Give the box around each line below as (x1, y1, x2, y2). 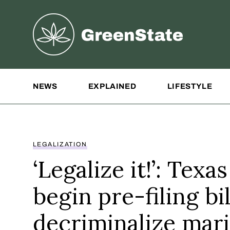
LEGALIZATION (33, 141, 87, 148)
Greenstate (33, 15, 79, 26)
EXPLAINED (88, 82, 137, 90)
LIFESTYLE (167, 82, 213, 90)
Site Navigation (33, 71, 94, 81)
